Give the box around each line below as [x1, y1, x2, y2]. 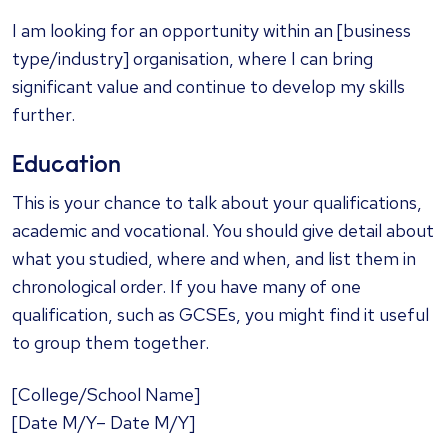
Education [12, 155, 121, 179]
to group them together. [12, 331, 209, 355]
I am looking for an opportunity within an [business [12, 19, 411, 43]
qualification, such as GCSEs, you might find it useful [12, 303, 429, 327]
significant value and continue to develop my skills [12, 75, 405, 99]
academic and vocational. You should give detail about [12, 219, 434, 243]
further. [12, 103, 75, 127]
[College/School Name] [12, 383, 200, 407]
